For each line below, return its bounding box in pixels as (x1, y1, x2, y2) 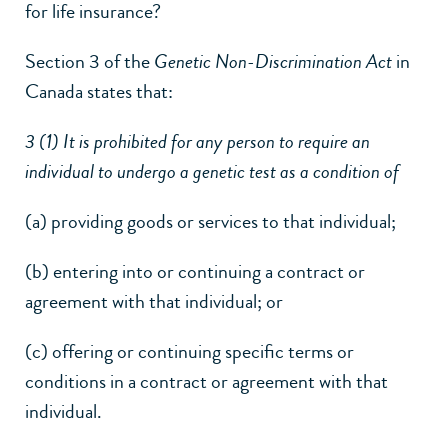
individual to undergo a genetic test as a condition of (25, 156, 399, 186)
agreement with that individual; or (25, 286, 283, 316)
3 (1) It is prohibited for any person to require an (25, 126, 370, 156)
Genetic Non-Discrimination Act (154, 46, 392, 76)
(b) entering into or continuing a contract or (25, 256, 365, 286)
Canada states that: (25, 76, 173, 106)
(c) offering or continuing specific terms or (25, 336, 354, 366)
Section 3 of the (25, 46, 154, 76)
